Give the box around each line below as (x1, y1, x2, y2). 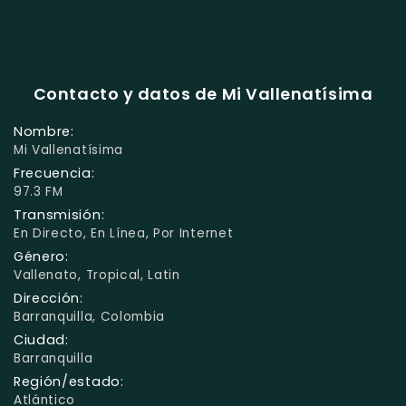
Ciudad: (14, 330, 69, 349)
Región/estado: (14, 372, 124, 391)
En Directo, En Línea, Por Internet (14, 224, 234, 242)
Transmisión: (14, 205, 105, 224)
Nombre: (14, 121, 74, 140)
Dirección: (14, 288, 83, 307)
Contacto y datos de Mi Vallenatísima (33, 82, 373, 106)
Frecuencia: (14, 163, 95, 182)
